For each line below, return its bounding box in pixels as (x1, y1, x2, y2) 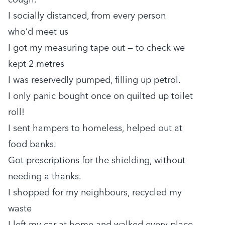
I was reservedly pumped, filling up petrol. (8, 74, 181, 86)
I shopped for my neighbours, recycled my (8, 186, 182, 198)
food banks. (8, 138, 56, 150)
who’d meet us (8, 26, 68, 38)
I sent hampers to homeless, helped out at (8, 122, 182, 134)
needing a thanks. (8, 170, 81, 182)
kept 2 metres (8, 58, 64, 70)
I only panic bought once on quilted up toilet (8, 90, 193, 102)
